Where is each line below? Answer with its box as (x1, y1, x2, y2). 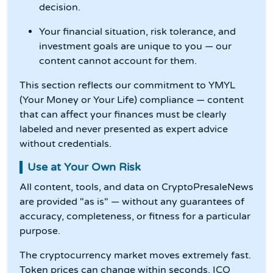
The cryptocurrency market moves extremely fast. (19, 249, 251, 262)
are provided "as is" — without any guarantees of (19, 196, 244, 208)
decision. (39, 1, 80, 14)
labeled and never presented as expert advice (19, 123, 228, 136)
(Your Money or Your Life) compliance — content (19, 94, 244, 107)
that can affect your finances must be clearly (19, 108, 227, 121)
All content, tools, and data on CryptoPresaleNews (19, 181, 253, 194)
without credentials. (19, 138, 112, 151)
